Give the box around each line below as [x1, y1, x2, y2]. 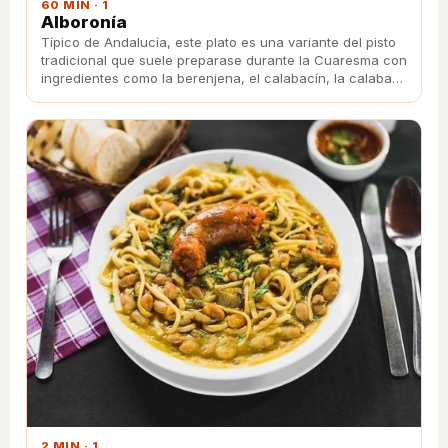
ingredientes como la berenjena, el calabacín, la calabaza [41, 69, 407, 86]
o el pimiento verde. [41, 87, 164, 104]
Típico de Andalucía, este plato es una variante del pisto [41, 33, 396, 50]
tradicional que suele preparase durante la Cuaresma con [41, 51, 407, 68]
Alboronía [41, 11, 127, 32]
